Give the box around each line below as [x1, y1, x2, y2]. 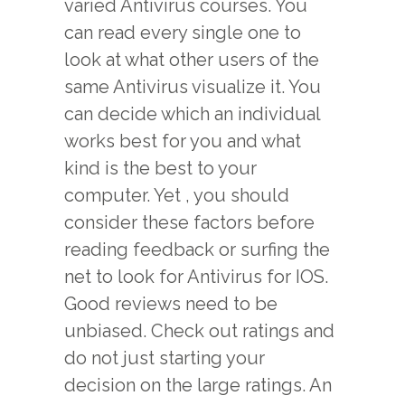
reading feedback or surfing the [64, 239, 330, 260]
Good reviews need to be [64, 293, 278, 315]
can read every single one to [64, 22, 301, 43]
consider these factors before [64, 212, 315, 233]
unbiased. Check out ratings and [64, 320, 334, 342]
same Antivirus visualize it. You [64, 76, 321, 98]
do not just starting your [64, 347, 265, 369]
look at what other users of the [64, 49, 319, 71]
